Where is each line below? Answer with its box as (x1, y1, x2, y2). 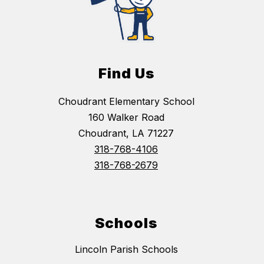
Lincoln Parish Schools (74, 243, 178, 255)
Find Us (98, 64, 154, 82)
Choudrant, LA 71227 (78, 127, 174, 139)
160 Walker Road (88, 111, 164, 123)
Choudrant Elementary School (58, 95, 194, 107)
